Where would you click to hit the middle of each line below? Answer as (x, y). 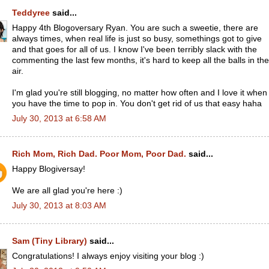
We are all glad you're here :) (67, 190)
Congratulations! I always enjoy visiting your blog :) (108, 256)
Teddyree (31, 13)
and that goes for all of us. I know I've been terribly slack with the (134, 49)
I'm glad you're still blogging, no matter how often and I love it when (140, 92)
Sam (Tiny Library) (50, 241)
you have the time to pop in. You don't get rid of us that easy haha (137, 103)
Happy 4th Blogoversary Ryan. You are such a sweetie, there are (135, 28)
